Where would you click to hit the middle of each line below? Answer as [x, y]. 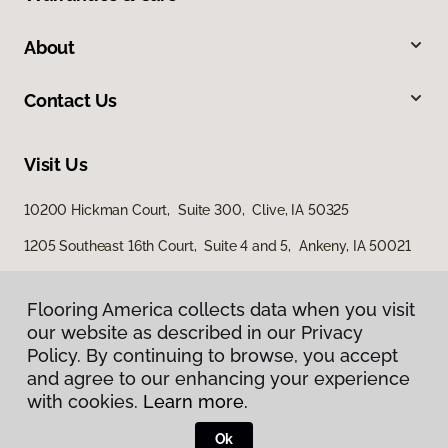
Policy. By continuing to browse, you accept [212, 355]
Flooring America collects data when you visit [221, 309]
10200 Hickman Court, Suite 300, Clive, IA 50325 [187, 209]
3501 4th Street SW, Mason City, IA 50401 [160, 281]
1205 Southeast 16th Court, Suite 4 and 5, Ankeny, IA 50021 [217, 245]
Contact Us [71, 100]
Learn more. [195, 401]
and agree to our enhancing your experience [218, 378]
